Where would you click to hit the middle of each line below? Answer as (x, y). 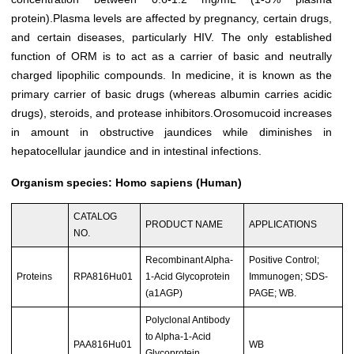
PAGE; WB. (273, 294)
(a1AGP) (164, 294)
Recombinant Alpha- (190, 260)
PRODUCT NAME (185, 225)
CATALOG (96, 217)
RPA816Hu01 (104, 277)
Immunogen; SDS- (289, 277)
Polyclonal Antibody (188, 320)
